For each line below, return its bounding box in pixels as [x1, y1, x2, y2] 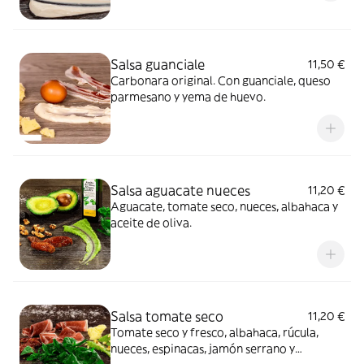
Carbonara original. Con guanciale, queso [110, 73, 331, 88]
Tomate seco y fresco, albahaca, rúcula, [110, 325, 318, 340]
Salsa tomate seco [110, 308, 223, 324]
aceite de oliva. [110, 215, 192, 230]
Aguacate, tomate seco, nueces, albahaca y [110, 199, 338, 214]
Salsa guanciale [110, 56, 205, 72]
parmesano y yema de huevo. [110, 89, 266, 104]
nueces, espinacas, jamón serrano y [110, 341, 295, 356]
